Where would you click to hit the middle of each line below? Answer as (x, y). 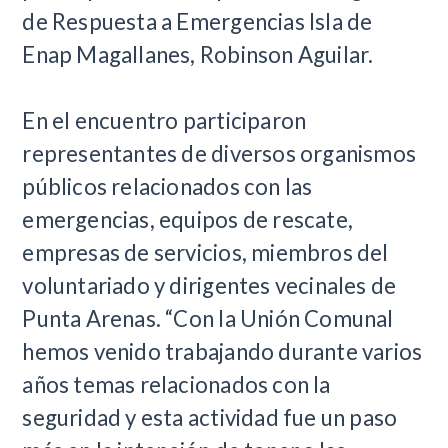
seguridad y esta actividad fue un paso (210, 417)
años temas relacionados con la (176, 384)
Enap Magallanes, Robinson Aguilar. (198, 54)
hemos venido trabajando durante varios (222, 351)
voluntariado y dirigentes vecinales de (209, 285)
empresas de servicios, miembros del (205, 252)
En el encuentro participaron (164, 120)
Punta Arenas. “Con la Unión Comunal (208, 318)
